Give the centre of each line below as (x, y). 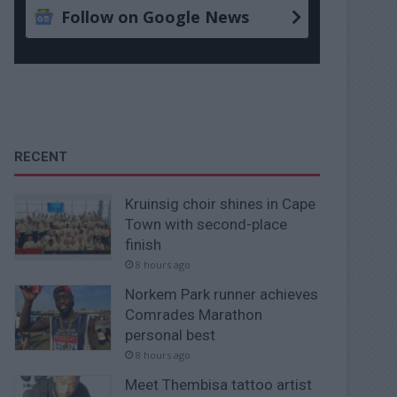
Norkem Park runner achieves (222, 294)
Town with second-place (206, 224)
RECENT (41, 156)
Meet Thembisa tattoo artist (219, 384)
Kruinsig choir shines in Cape (221, 203)
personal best (171, 335)
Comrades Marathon (194, 314)
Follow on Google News (156, 16)
